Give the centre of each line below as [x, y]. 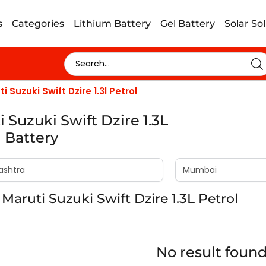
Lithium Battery [113, 23]
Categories [38, 23]
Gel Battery [188, 23]
